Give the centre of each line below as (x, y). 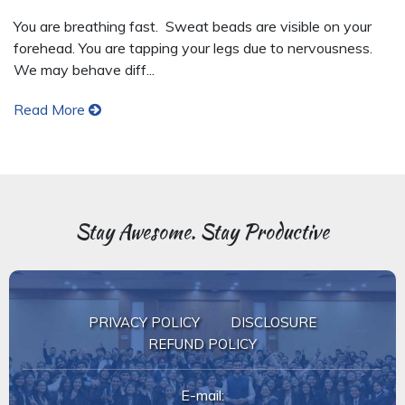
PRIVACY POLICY (144, 322)
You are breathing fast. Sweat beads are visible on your (193, 26)
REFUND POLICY (202, 344)
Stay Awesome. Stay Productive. (202, 231)
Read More (51, 109)
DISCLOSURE (273, 322)
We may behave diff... (84, 70)
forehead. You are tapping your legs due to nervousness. (197, 48)
